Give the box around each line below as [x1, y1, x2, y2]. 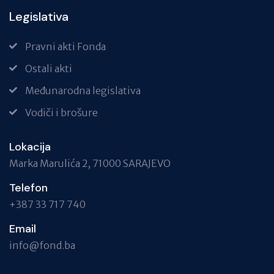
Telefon [9, 180, 48, 195]
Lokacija [9, 139, 51, 154]
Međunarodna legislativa [25, 84, 141, 97]
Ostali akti [25, 62, 72, 75]
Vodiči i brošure [25, 106, 98, 119]
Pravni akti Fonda [25, 40, 106, 53]
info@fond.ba [9, 239, 75, 251]
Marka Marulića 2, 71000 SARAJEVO [9, 157, 171, 169]
